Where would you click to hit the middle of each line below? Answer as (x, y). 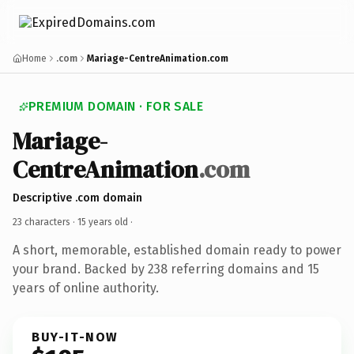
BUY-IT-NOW (75, 337)
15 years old (103, 222)
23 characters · (45, 222)
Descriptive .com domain (77, 198)
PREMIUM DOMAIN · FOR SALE (116, 106)
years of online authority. (86, 288)
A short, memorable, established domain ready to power (177, 250)
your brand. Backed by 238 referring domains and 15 (166, 269)
